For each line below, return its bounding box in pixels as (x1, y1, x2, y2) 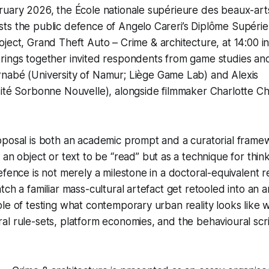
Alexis (231, 69, 259, 82)
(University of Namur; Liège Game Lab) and (25, 69, 232, 82)
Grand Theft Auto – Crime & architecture (27, 37, 217, 49)
